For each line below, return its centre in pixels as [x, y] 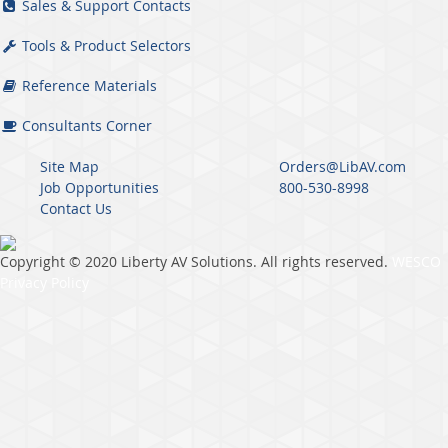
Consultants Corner [85, 126]
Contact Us [76, 209]
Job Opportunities [99, 188]
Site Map [69, 167]
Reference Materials [87, 86]
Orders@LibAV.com [342, 167]
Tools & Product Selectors [104, 46]
